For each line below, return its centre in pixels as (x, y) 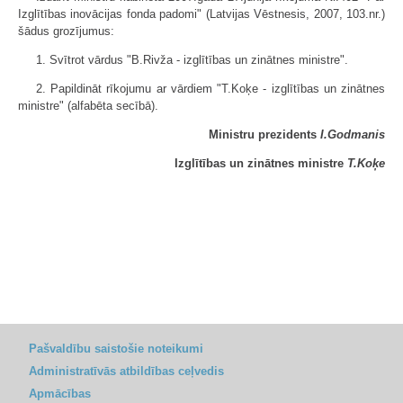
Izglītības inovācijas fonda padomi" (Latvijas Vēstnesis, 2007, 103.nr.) (201, 14)
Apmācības (60, 394)
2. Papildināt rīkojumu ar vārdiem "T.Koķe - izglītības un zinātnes (210, 89)
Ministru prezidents (264, 134)
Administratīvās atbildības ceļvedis (126, 371)
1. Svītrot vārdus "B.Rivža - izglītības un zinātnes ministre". (192, 60)
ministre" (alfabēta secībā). (88, 106)
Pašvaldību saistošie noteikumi (116, 349)
